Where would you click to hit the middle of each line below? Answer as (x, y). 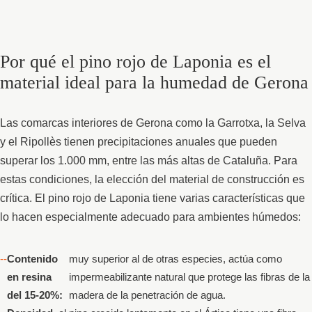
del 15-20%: (35, 295)
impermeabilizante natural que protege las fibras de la (189, 277)
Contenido (32, 259)
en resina (29, 277)
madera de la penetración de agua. (147, 295)
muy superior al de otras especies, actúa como (175, 259)
